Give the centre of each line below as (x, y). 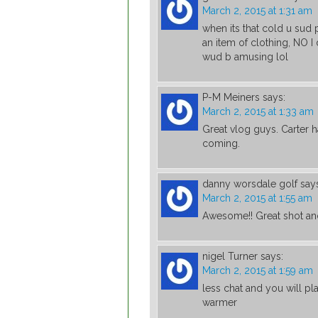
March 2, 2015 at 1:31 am (257, 11)
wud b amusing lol (245, 57)
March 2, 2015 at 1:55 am (257, 198)
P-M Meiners (231, 98)
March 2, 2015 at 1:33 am (258, 112)
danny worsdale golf (250, 184)
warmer (220, 303)
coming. (221, 144)
